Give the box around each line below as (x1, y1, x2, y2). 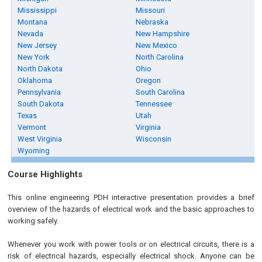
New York (18, 53, 50, 61)
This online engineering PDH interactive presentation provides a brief (8, 193, 254, 202)
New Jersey (18, 41, 57, 50)
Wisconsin (136, 135, 172, 143)
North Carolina (136, 53, 184, 61)
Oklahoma (18, 76, 53, 85)
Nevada (18, 29, 44, 38)
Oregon (136, 76, 161, 85)
